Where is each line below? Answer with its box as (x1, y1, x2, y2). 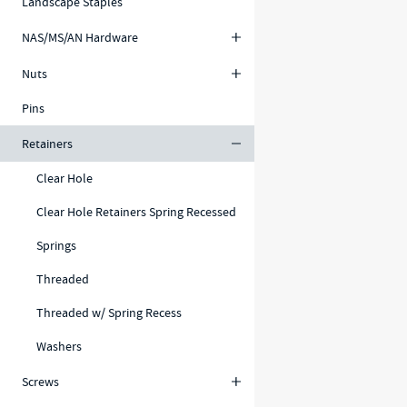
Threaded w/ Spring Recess (36, 304, 182, 321)
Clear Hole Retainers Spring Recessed (36, 203, 236, 220)
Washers (36, 338, 82, 354)
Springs (36, 237, 76, 253)
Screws (22, 372, 59, 390)
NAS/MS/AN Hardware (22, 28, 138, 45)
